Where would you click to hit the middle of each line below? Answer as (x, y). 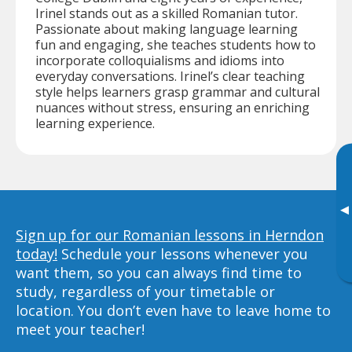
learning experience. (95, 123)
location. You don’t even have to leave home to (173, 310)
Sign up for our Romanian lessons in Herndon (170, 235)
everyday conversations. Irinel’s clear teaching (170, 76)
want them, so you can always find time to (159, 272)
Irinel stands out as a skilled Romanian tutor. (167, 13)
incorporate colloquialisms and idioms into (160, 60)
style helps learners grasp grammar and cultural (178, 92)
